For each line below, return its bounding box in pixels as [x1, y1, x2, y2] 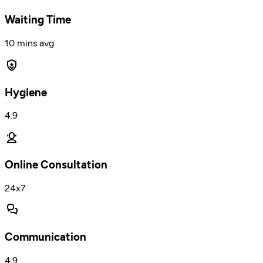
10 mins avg [5, 37, 54, 49]
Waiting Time [5, 13, 71, 27]
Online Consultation [5, 158, 107, 172]
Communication [5, 230, 86, 244]
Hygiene [5, 85, 47, 99]
